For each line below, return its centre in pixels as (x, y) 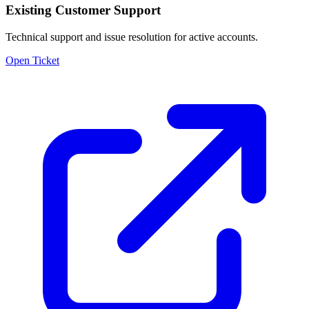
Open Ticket (32, 60)
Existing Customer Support (83, 10)
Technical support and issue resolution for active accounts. (132, 37)
